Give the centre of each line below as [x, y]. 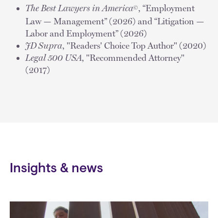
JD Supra [44, 45]
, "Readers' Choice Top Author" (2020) [134, 45]
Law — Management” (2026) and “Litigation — [115, 21]
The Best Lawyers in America [79, 8]
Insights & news [56, 169]
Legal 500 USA [54, 57]
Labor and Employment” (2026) [86, 33]
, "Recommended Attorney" [133, 57]
